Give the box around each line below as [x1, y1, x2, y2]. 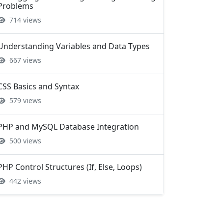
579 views [7, 60, 41, 70]
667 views [7, 20, 41, 29]
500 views [7, 101, 41, 110]
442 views [7, 141, 41, 150]
